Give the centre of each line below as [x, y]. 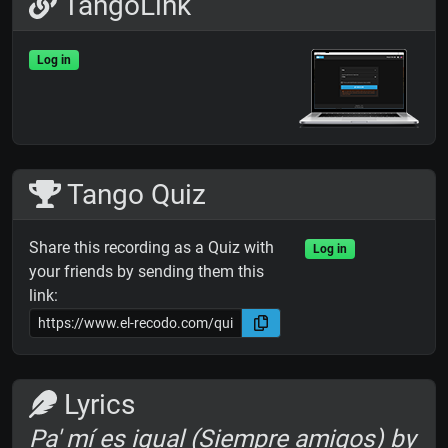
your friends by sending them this [146, 272]
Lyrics [96, 405]
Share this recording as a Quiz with [151, 248]
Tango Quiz [133, 195]
